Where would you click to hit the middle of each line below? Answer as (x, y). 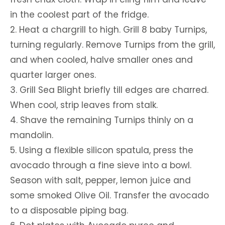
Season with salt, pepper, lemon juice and (100, 180)
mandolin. (32, 135)
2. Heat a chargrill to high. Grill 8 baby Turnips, (108, 30)
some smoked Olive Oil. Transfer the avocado (109, 195)
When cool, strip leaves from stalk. (84, 105)
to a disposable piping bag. (69, 210)
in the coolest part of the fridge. (79, 15)
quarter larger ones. (53, 75)
